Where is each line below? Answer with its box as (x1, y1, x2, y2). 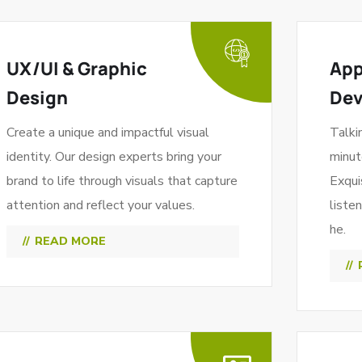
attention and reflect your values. (6, 196, 195, 214)
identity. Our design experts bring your (6, 148, 221, 166)
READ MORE (34, 234, 106, 249)
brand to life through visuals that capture (6, 172, 238, 190)
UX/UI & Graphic (6, 57, 147, 81)
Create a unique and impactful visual (6, 124, 209, 141)
